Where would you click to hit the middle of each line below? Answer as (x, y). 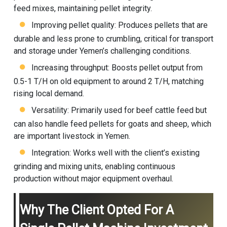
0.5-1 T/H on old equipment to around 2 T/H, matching (108, 82)
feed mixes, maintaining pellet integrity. (83, 9)
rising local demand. (49, 94)
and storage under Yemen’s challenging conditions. (102, 51)
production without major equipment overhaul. (93, 179)
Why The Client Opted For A (97, 210)
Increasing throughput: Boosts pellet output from (117, 68)
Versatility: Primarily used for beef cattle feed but (119, 110)
